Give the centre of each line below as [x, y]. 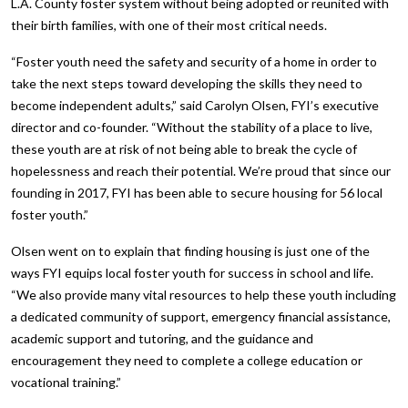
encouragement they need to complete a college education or [187, 360]
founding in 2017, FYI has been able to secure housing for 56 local [197, 192]
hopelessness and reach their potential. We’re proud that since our [201, 170]
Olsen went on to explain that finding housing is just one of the [190, 250]
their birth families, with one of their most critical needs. [169, 25]
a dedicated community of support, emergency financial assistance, [201, 316]
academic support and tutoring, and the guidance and [162, 338]
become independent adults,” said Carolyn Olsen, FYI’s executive [195, 105]
